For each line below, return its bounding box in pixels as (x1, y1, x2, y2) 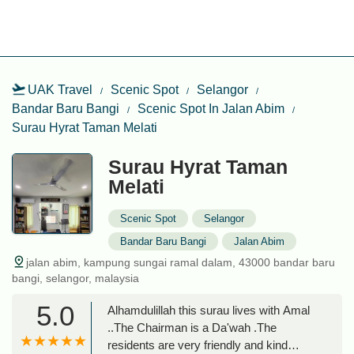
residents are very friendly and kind (107, 338, 288, 352)
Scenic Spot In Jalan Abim (137, 102, 284, 115)
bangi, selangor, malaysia (12, 272, 139, 284)
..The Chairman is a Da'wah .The (107, 321, 277, 334)
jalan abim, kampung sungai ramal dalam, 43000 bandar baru (26, 256, 335, 269)
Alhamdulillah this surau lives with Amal (107, 303, 310, 317)
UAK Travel (28, 83, 92, 96)
